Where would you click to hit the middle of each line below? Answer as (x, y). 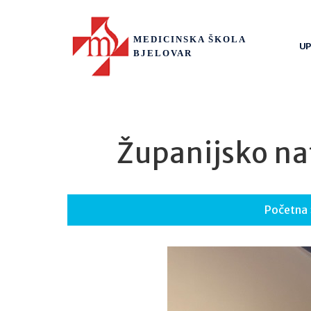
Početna (286, 209)
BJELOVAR (162, 53)
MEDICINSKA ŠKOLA (189, 39)
